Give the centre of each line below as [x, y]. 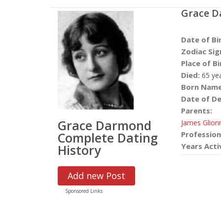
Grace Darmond [105, 125]
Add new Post [96, 176]
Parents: [197, 110]
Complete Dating [108, 138]
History [79, 150]
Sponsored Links [84, 191]
